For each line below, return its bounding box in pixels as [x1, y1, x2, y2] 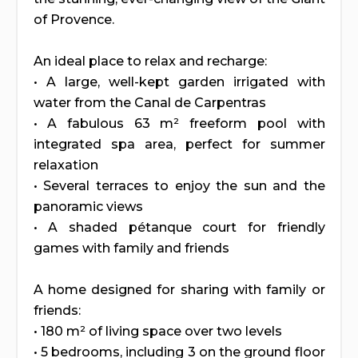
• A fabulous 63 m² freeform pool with [33, 115, 325, 131]
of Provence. [33, 11, 114, 27]
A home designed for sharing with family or [33, 281, 325, 297]
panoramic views [33, 198, 143, 214]
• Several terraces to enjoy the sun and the [33, 177, 325, 193]
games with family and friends [33, 240, 229, 256]
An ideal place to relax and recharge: [33, 53, 267, 69]
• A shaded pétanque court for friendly [33, 219, 325, 235]
